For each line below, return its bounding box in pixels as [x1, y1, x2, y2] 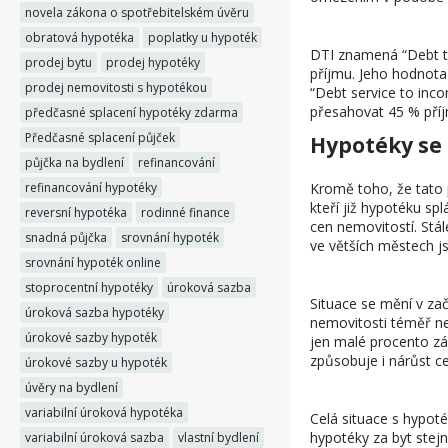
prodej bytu [25, 54, 92, 71]
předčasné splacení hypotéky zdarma [25, 104, 238, 121]
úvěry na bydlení [25, 379, 118, 396]
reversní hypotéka [25, 204, 127, 221]
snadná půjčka [25, 229, 107, 246]
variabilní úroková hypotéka [25, 404, 183, 421]
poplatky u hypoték [148, 29, 257, 46]
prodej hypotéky [106, 54, 200, 71]
